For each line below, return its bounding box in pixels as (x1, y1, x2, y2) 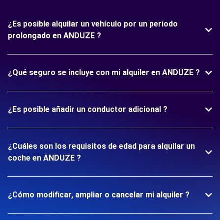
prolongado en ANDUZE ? (8, 31, 101, 40)
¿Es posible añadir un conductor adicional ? (8, 105, 167, 114)
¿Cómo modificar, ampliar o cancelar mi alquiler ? (8, 190, 190, 199)
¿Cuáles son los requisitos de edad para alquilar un (8, 141, 195, 151)
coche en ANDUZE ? (8, 153, 81, 163)
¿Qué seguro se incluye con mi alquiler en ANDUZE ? (8, 68, 200, 77)
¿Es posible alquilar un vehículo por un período (8, 19, 178, 28)
